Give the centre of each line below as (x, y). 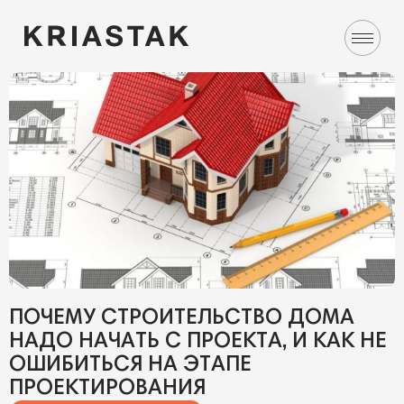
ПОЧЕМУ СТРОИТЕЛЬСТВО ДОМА (182, 318)
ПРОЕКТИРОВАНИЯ (107, 389)
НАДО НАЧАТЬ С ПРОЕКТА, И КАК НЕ (198, 342)
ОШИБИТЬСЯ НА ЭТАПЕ (130, 365)
